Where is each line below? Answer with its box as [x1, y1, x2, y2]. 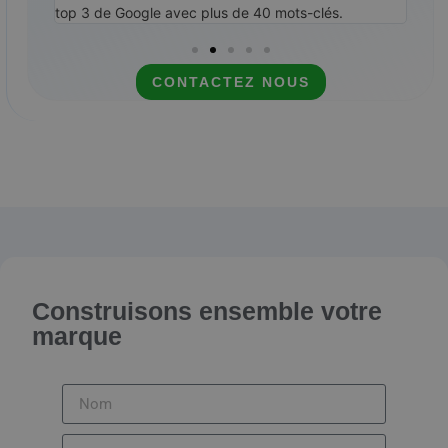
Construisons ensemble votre [32, 297, 382, 326]
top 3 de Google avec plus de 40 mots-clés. [55, 4, 344, 22]
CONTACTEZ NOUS [151, 74, 310, 91]
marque [32, 322, 122, 351]
